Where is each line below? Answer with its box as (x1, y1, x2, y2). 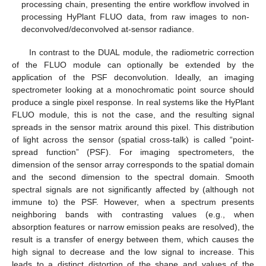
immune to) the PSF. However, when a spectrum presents (12, 197, 254, 207)
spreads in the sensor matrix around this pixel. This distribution (12, 122, 254, 132)
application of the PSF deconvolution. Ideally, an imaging (12, 72, 254, 82)
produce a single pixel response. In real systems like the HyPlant (12, 97, 254, 107)
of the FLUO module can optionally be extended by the (12, 59, 254, 69)
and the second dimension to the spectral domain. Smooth (12, 172, 254, 182)
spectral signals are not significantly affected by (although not (12, 184, 254, 194)
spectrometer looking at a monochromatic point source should (12, 84, 254, 94)
